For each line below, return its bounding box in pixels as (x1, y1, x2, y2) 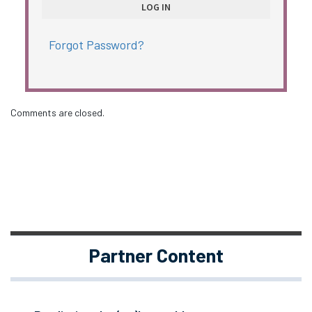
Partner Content (88, 242, 224, 267)
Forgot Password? (48, 36, 144, 52)
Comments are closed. (10, 107, 104, 119)
